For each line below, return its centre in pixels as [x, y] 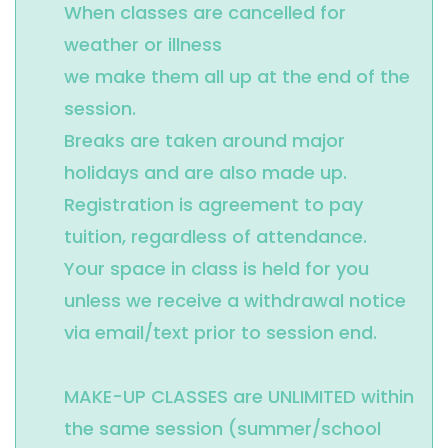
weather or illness [145, 45]
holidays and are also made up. [205, 173]
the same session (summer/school [222, 429]
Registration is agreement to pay [213, 205]
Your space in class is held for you [216, 269]
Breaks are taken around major [204, 141]
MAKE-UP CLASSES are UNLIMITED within [239, 397]
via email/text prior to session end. [220, 333]
